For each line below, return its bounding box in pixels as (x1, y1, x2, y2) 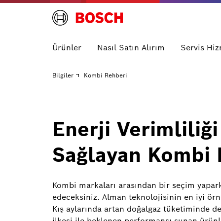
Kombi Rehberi (84, 72, 127, 79)
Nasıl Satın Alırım (97, 42, 165, 53)
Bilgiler (52, 72, 74, 79)
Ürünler (52, 42, 81, 53)
